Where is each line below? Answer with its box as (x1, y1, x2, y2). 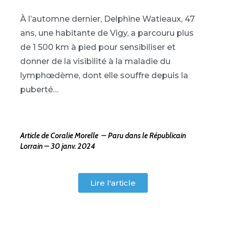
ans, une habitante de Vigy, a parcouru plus (20, 28, 194, 38)
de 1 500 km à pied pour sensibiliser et (20, 42, 176, 52)
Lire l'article (90, 178, 136, 188)
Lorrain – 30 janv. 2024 (20, 141, 95, 151)
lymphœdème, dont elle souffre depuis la (20, 71, 188, 81)
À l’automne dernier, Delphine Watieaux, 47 (20, 14, 195, 24)
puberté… (20, 85, 59, 95)
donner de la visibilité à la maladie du (20, 56, 171, 67)
